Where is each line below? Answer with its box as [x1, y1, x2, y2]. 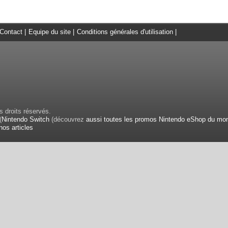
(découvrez [49, 116, 86, 123]
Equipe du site [28, 28, 71, 36]
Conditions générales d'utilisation [77, 28, 173, 36]
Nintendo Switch [2, 116, 49, 123]
